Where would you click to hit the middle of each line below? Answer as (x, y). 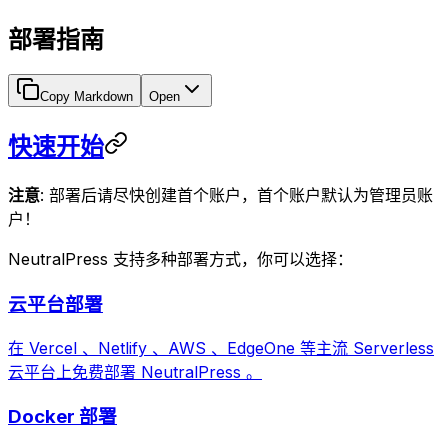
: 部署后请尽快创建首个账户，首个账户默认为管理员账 (236, 195)
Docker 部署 (62, 417)
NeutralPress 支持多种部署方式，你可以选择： (180, 259)
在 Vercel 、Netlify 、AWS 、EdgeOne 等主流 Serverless (221, 347)
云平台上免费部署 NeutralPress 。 (135, 371)
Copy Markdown (86, 97)
